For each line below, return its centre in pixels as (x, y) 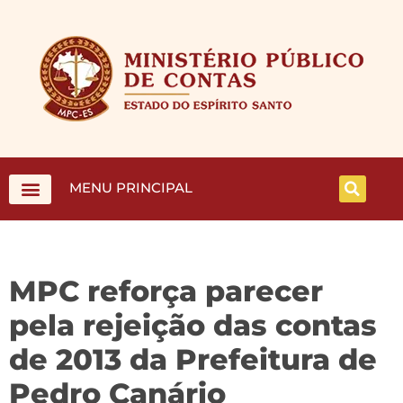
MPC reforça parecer (166, 291)
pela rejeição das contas (193, 325)
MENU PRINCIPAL (131, 188)
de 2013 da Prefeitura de (193, 359)
